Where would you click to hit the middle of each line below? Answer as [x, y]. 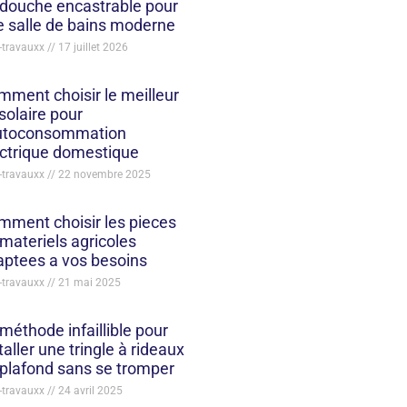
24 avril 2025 [89, 390]
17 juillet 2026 [91, 47]
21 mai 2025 [88, 282]
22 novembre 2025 [103, 174]
